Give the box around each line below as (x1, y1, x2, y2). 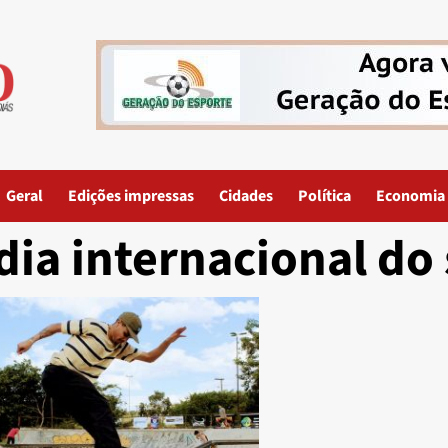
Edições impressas (68, 185, 194, 207)
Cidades (219, 185, 273, 207)
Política (298, 185, 351, 207)
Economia (376, 185, 445, 207)
